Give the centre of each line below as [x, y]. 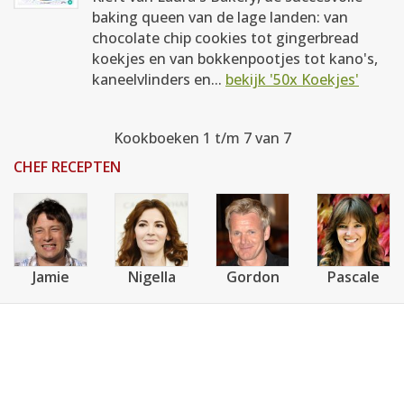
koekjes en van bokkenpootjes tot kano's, [235, 59]
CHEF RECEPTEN [67, 167]
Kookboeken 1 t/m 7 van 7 [202, 138]
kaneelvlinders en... [159, 79]
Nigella [151, 277]
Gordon [252, 277]
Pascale [353, 277]
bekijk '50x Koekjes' [292, 79]
